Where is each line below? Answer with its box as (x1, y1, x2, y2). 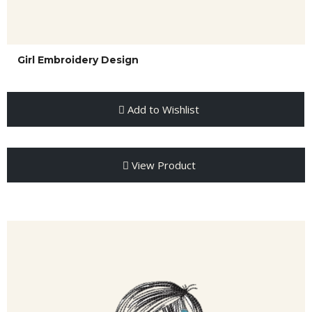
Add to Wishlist (124, 102, 199, 116)
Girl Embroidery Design (17, 54, 139, 66)
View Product (128, 158, 196, 172)
